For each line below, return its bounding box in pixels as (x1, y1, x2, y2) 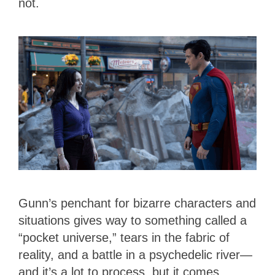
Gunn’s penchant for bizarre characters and (18, 196, 256, 210)
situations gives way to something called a (18, 213, 247, 227)
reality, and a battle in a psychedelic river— (18, 247, 252, 261)
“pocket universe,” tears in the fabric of (18, 230, 230, 244)
